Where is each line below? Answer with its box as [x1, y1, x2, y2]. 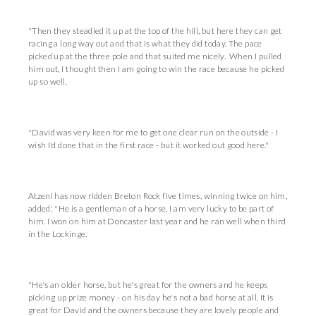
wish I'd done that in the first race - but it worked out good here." [28, 140, 269, 150]
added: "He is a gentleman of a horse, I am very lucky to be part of [28, 203, 274, 214]
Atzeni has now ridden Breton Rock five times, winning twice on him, [28, 190, 288, 201]
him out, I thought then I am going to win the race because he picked [28, 63, 285, 74]
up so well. [28, 76, 68, 87]
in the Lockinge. [28, 229, 90, 239]
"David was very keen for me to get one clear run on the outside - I [28, 127, 279, 138]
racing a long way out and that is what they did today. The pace [28, 38, 262, 49]
